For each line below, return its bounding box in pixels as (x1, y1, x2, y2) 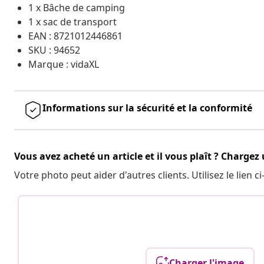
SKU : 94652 (28, 43, 80, 57)
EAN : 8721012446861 (28, 29, 123, 42)
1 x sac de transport (28, 15, 117, 28)
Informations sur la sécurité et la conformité (42, 101, 252, 114)
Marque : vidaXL (28, 57, 99, 71)
